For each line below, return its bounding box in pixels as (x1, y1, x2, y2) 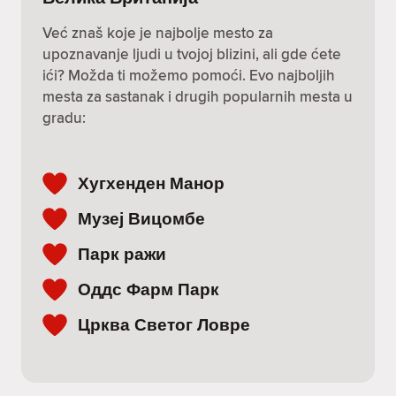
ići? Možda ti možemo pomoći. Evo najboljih (42, 65, 335, 86)
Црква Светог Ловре (78, 312, 250, 337)
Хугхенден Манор (78, 171, 225, 195)
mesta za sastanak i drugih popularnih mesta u (42, 86, 353, 107)
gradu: (42, 107, 86, 128)
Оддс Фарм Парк (78, 277, 219, 301)
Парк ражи (78, 241, 166, 266)
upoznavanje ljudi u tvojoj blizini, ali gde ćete (42, 43, 341, 65)
